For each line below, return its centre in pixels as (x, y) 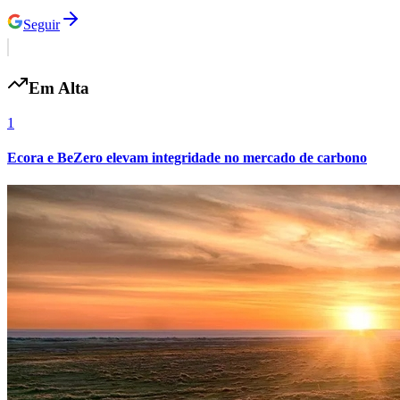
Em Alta (59, 88)
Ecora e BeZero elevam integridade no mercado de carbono (187, 158)
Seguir (42, 24)
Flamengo (35, 350)
